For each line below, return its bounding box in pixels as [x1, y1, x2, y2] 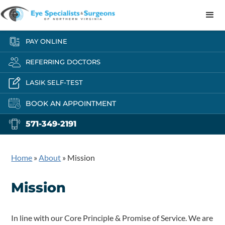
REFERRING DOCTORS [26, 58, 100, 66]
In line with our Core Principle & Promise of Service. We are [11, 213, 213, 222]
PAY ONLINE [26, 38, 67, 45]
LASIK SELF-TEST [26, 79, 83, 86]
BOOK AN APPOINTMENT [26, 99, 116, 107]
